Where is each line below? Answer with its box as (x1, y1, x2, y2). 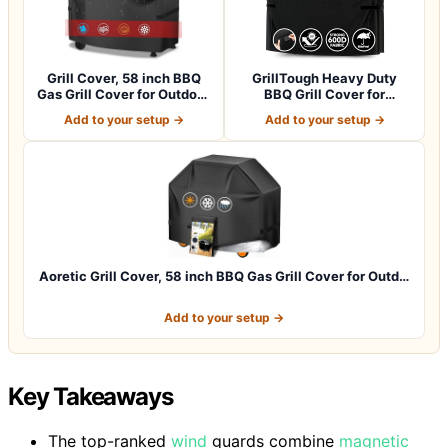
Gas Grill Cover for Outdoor (37, 85, 210, 102)
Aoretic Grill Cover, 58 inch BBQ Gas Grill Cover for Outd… (39, 267, 409, 284)
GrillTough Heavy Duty (252, 69, 397, 86)
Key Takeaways (8, 381, 173, 411)
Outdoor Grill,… (276, 101, 373, 118)
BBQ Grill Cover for (264, 85, 385, 102)
